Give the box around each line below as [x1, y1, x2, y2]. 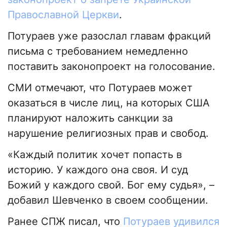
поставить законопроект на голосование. [8, 60, 215, 73]
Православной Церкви [8, 9, 119, 21]
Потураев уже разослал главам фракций [8, 30, 211, 43]
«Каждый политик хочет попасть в [8, 148, 182, 161]
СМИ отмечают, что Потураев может [8, 82, 193, 94]
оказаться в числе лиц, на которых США [8, 97, 210, 109]
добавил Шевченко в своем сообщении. [8, 194, 208, 207]
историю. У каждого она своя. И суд [8, 164, 188, 176]
